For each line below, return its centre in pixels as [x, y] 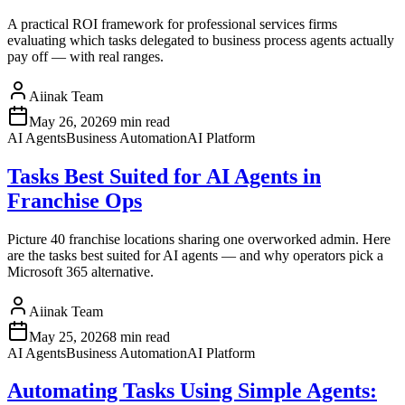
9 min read [140, 121]
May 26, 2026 [69, 121]
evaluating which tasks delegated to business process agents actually [201, 40]
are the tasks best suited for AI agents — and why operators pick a [195, 255]
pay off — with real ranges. [85, 56]
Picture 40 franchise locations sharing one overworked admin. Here [199, 239]
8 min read [140, 336]
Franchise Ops [75, 200]
